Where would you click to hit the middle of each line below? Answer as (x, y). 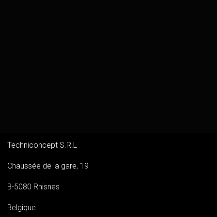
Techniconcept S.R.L (42, 145)
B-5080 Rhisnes (34, 187)
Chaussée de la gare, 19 (48, 166)
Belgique (23, 208)
